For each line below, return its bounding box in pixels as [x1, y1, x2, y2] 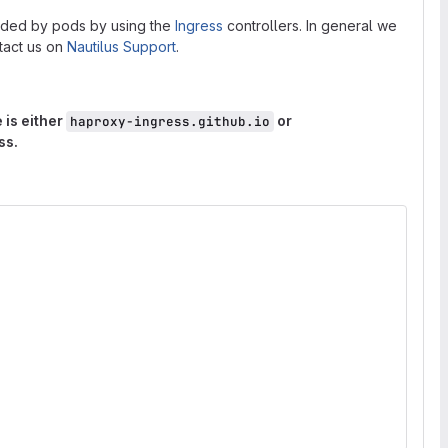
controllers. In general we [223, 17, 397, 34]
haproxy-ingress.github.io [70, 113, 270, 130]
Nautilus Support [67, 38, 176, 55]
